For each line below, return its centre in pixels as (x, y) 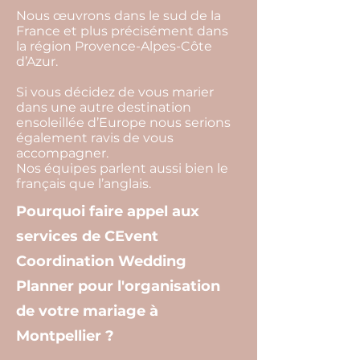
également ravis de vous (95, 138)
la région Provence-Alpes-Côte (114, 46)
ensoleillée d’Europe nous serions (123, 123)
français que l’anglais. (84, 184)
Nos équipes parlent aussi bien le (122, 168)
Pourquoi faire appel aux (108, 211)
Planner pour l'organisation (118, 286)
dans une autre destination (104, 107)
